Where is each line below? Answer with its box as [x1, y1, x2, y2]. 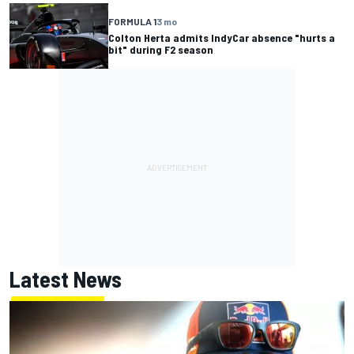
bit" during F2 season [108, 43, 213, 57]
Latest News [9, 265, 122, 292]
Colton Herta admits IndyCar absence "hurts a [108, 31, 335, 45]
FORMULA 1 [108, 16, 156, 28]
